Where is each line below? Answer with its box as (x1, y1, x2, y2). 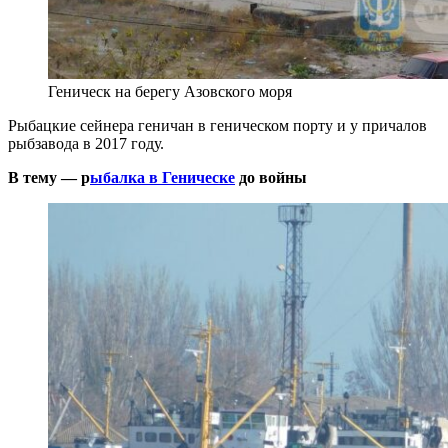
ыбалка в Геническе (90, 168, 235, 186)
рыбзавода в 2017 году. (8, 134, 164, 152)
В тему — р (8, 168, 90, 186)
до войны (235, 168, 307, 186)
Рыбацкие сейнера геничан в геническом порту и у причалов (8, 116, 427, 134)
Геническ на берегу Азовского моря (48, 82, 292, 100)
